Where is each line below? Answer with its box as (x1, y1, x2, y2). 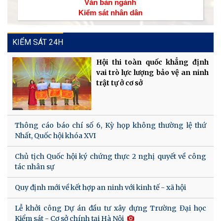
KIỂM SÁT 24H (12, 37, 63, 47)
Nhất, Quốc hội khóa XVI (15, 131, 96, 140)
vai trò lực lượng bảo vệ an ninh (96, 68, 209, 77)
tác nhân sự (15, 162, 54, 171)
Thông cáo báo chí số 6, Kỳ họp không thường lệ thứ (15, 120, 206, 130)
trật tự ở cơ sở (96, 78, 143, 88)
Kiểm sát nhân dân (78, 8, 143, 17)
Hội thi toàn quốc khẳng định (96, 58, 209, 67)
